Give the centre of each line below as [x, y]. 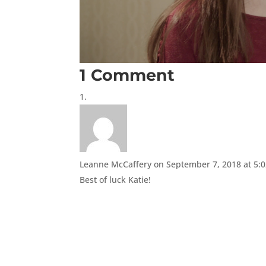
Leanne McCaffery [116, 164]
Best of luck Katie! [115, 179]
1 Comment [127, 75]
